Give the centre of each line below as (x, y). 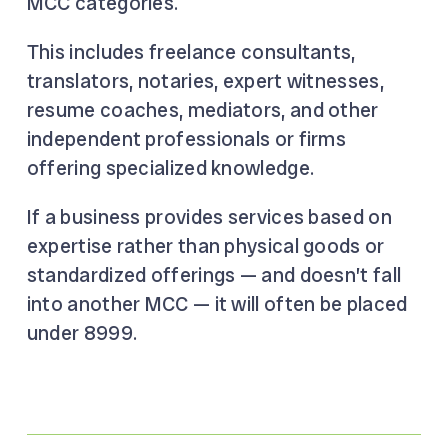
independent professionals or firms (186, 138)
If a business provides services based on (209, 216)
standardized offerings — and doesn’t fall (214, 274)
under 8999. (82, 332)
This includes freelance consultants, (191, 51)
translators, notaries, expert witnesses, (205, 80)
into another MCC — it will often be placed (217, 303)
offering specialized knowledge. (170, 167)
